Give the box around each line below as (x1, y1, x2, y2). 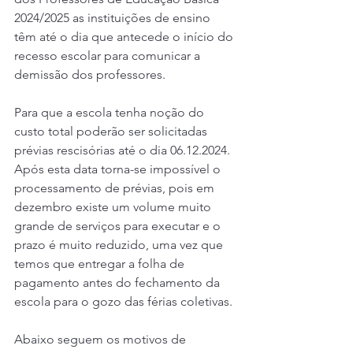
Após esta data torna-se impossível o (14, 162, 224, 176)
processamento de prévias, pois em (14, 180, 217, 195)
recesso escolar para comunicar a (14, 48, 203, 63)
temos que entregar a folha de (14, 256, 188, 271)
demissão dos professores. (14, 67, 165, 82)
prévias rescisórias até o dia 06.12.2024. (14, 143, 230, 158)
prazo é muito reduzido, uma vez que (14, 237, 226, 252)
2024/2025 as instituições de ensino (14, 10, 214, 25)
